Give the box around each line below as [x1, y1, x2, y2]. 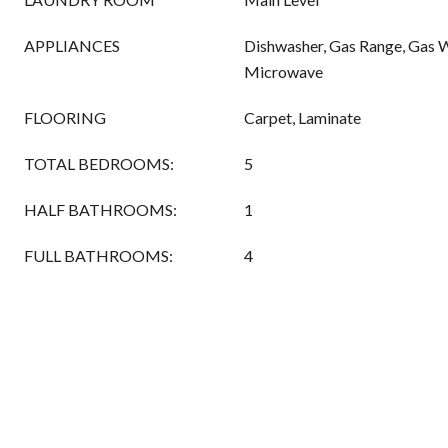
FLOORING [24, 108, 106, 127]
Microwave [244, 62, 323, 81]
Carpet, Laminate [244, 108, 361, 127]
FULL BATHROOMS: [24, 246, 173, 265]
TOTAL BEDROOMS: [24, 154, 174, 173]
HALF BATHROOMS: [24, 200, 177, 219]
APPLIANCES [24, 36, 120, 55]
